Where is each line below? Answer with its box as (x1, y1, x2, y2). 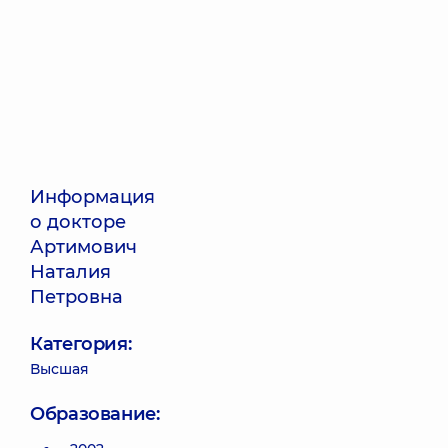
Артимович (30, 236, 137, 258)
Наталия (30, 261, 111, 283)
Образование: (30, 403, 160, 425)
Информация (30, 186, 155, 208)
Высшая (30, 360, 89, 378)
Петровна (30, 286, 123, 308)
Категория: (30, 333, 132, 355)
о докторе (30, 211, 126, 233)
